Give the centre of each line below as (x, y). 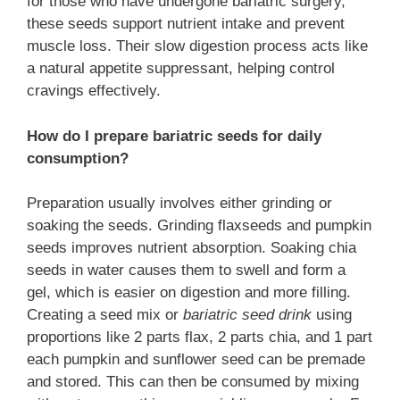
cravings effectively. (94, 91)
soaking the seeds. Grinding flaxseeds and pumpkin (199, 226)
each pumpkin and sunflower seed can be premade (196, 360)
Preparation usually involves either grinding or (179, 204)
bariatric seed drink (247, 315)
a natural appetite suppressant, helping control (181, 69)
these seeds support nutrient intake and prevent (186, 24)
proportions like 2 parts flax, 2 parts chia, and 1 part (200, 337)
